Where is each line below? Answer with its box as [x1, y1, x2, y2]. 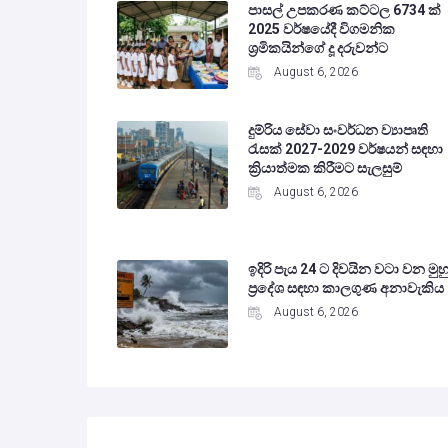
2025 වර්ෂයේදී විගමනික [247, 20, 395, 37]
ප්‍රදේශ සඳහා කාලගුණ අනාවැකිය [247, 279, 444, 296]
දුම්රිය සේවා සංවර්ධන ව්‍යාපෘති [247, 121, 428, 138]
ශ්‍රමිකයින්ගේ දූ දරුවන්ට [247, 39, 388, 56]
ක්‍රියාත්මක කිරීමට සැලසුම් [247, 159, 402, 176]
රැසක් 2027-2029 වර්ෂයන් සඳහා [247, 140, 443, 157]
